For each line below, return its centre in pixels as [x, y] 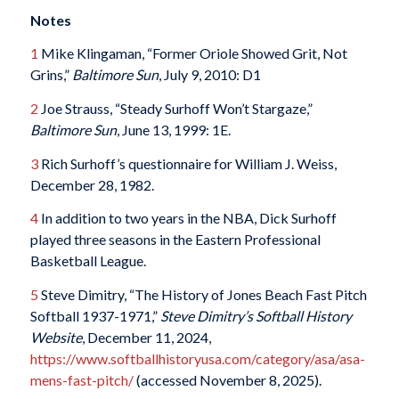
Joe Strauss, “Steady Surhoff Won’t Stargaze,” [175, 109]
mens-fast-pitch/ [81, 379]
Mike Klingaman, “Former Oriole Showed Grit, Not [192, 53]
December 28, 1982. [92, 184]
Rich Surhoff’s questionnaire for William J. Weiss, [187, 163]
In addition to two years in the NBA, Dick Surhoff [187, 218]
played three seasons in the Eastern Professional [175, 240]
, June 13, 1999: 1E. [173, 130]
